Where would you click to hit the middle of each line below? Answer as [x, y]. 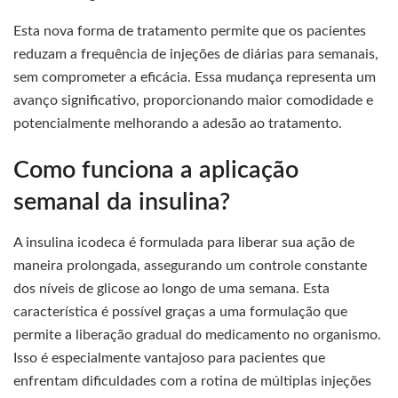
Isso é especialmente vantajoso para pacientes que [169, 358]
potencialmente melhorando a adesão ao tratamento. [178, 123]
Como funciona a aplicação [156, 171]
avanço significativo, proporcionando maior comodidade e [193, 100]
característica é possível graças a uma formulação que [180, 312]
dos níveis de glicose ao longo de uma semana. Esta [171, 289]
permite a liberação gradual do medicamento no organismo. [197, 335]
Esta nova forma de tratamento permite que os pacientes [190, 31]
